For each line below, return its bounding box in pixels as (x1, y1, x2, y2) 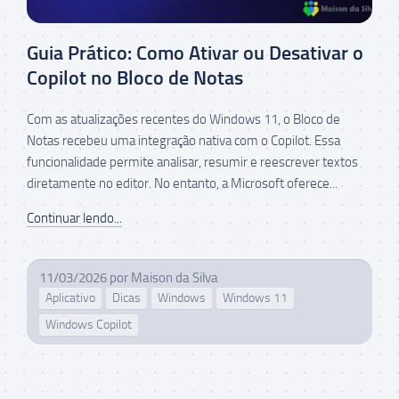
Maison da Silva (131, 269, 218, 286)
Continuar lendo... (27, 209, 122, 226)
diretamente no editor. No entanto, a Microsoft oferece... (27, 175, 338, 191)
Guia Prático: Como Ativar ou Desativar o (27, 40, 363, 65)
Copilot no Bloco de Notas (27, 65, 243, 90)
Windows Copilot (45, 316, 132, 332)
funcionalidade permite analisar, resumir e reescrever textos (27, 153, 358, 170)
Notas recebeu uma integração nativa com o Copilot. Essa (27, 132, 340, 149)
